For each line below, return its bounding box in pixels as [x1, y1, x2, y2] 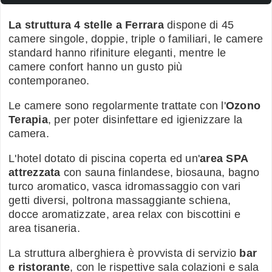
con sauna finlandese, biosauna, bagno [60, 166, 259, 178]
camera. [8, 127, 49, 140]
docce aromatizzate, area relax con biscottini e [8, 208, 240, 220]
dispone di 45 [163, 18, 234, 31]
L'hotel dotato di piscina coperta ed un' [8, 152, 200, 165]
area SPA [200, 152, 248, 165]
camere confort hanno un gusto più [8, 60, 183, 73]
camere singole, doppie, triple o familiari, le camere [8, 32, 263, 45]
